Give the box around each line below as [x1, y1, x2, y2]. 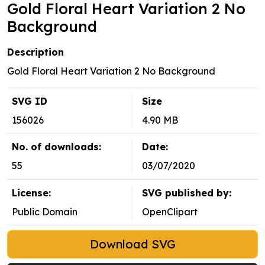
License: [12, 187, 51, 199]
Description [7, 46, 64, 59]
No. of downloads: [12, 141, 101, 153]
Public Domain [12, 206, 77, 218]
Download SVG [89, 237, 176, 252]
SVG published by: [142, 187, 231, 199]
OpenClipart [142, 206, 198, 218]
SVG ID [12, 95, 47, 108]
